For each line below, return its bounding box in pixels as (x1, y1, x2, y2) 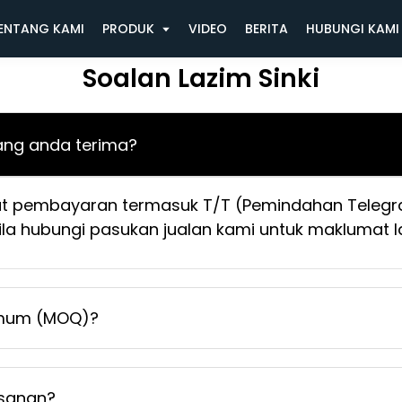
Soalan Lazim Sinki (83, 61, 319, 96)
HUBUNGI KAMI (305, 20, 399, 38)
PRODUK (101, 20, 154, 38)
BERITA (244, 20, 288, 38)
